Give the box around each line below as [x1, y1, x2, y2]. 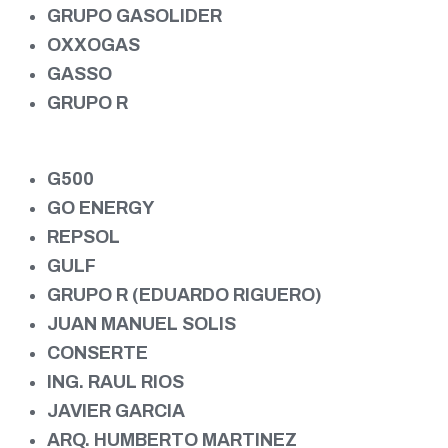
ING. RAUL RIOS [47, 371, 184, 392]
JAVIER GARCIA [47, 400, 185, 421]
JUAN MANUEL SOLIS [47, 313, 236, 334]
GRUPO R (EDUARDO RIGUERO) [47, 284, 322, 305]
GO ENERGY [47, 197, 154, 218]
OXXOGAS [47, 34, 140, 55]
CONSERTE [47, 342, 148, 363]
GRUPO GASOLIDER [47, 5, 222, 26]
